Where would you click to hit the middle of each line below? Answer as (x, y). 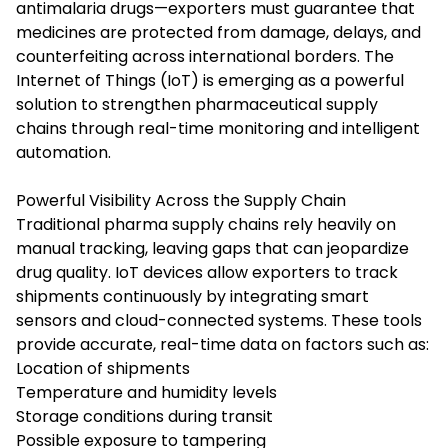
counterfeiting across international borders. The (205, 56)
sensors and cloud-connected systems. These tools (219, 320)
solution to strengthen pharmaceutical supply (197, 104)
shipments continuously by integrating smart (192, 296)
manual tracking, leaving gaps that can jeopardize (212, 248)
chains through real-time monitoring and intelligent (218, 128)
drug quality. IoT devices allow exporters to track (207, 272)
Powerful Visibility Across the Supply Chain (181, 200)
